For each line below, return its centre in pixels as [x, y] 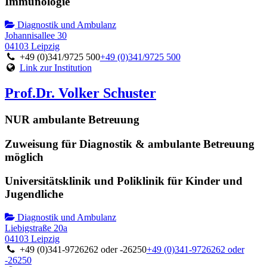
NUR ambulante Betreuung [72, 119]
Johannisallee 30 [36, 35]
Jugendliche [34, 194]
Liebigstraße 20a [36, 228]
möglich [24, 157]
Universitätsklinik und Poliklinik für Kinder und [124, 181]
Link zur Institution [55, 68]
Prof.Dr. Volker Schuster [80, 93]
